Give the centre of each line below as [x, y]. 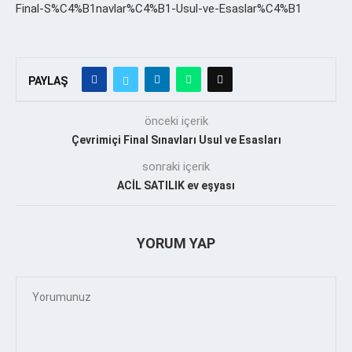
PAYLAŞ [48, 81]
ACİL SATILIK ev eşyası [176, 185]
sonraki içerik [176, 166]
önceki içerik [176, 121]
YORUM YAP [176, 243]
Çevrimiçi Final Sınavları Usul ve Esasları [176, 139]
